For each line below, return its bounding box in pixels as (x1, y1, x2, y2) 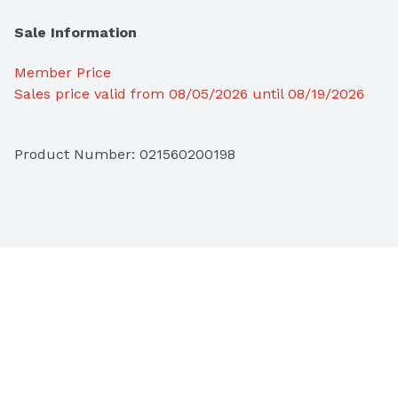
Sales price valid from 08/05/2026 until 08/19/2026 (14, 85, 364, 103)
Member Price (14, 64, 111, 82)
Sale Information (14, 24, 137, 42)
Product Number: (14, 146, 139, 163)
